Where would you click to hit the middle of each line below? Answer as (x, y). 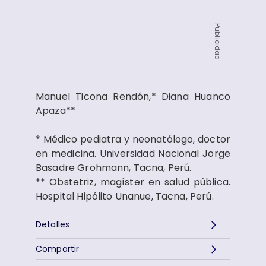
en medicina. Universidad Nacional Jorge (133, 153)
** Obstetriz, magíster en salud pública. (133, 182)
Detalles (53, 224)
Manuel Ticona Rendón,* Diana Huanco (133, 96)
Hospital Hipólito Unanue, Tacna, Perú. (125, 196)
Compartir (58, 249)
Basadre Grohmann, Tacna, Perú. (114, 168)
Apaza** (56, 111)
